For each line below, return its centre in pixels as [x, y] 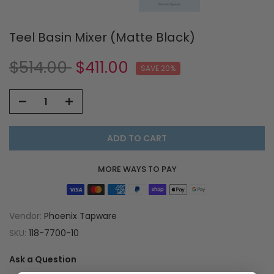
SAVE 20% [158, 68]
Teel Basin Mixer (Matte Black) [102, 38]
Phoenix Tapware [80, 216]
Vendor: [27, 216]
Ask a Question [43, 259]
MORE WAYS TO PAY [137, 169]
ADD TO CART [137, 139]
